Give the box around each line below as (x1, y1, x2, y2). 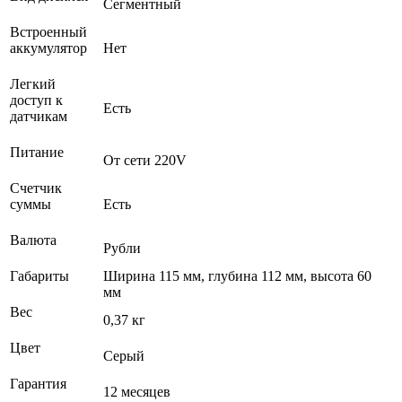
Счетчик (10, 179, 62, 196)
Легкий (10, 75, 56, 92)
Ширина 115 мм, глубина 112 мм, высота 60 (103, 267, 371, 284)
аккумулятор (10, 39, 91, 56)
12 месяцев (103, 383, 170, 399)
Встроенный (10, 23, 87, 39)
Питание (10, 144, 67, 160)
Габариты (10, 267, 73, 284)
